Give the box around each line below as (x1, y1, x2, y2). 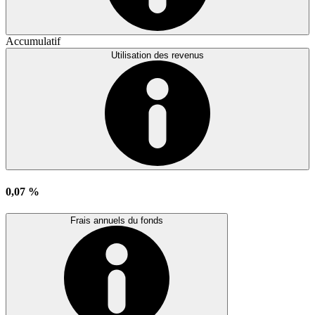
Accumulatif (6, 35, 60, 48)
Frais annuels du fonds (70, 214, 163, 226)
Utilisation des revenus (111, 50, 204, 61)
